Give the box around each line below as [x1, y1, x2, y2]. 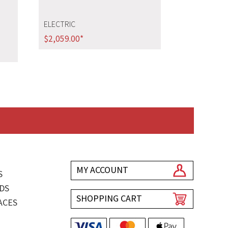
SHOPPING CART [76, 192, 142, 204]
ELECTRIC [43, 19, 75, 30]
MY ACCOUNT [76, 163, 129, 176]
